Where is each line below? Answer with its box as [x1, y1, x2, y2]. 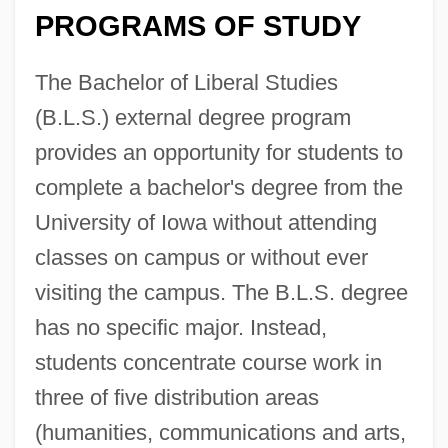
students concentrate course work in [34, 349, 382, 375]
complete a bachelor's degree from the [34, 174, 403, 200]
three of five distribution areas [34, 384, 319, 410]
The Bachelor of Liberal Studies [34, 69, 338, 95]
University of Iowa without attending [34, 209, 377, 235]
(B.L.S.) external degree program [34, 104, 351, 130]
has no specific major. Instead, [34, 314, 327, 340]
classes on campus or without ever [34, 244, 368, 270]
